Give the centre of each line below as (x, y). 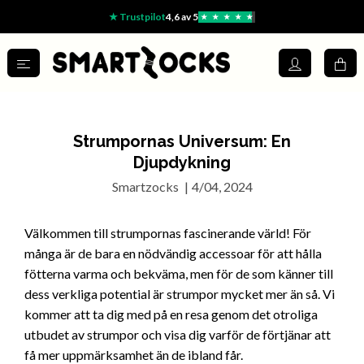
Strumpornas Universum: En (182, 142)
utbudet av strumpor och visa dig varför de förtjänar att (178, 335)
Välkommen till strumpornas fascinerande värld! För (168, 233)
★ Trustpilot (137, 17)
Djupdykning (182, 163)
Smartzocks (145, 187)
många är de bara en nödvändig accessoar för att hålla (173, 253)
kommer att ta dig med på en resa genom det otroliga (171, 314)
